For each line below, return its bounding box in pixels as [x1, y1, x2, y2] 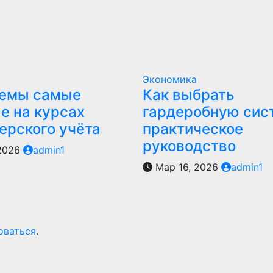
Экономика [142, 73, 197, 85]
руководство [142, 137, 236, 155]
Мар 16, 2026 [152, 161, 221, 173]
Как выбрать [142, 86, 235, 104]
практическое [142, 120, 243, 138]
